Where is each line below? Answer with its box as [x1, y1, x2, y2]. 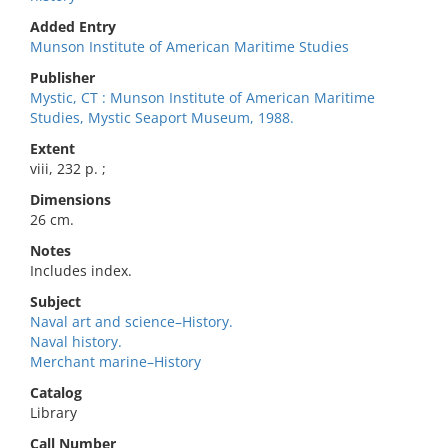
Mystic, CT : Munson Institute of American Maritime [30, 88, 375, 107]
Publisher [30, 68, 95, 87]
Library [30, 403, 77, 422]
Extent [30, 139, 75, 158]
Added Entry [30, 17, 116, 36]
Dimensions [30, 190, 111, 209]
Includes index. [30, 261, 132, 280]
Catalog [30, 383, 82, 402]
